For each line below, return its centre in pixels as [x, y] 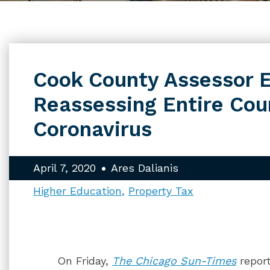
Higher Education [77, 191]
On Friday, [85, 261]
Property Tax [161, 191]
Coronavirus [93, 129]
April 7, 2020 [64, 168]
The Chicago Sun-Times [174, 261]
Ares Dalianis [145, 168]
